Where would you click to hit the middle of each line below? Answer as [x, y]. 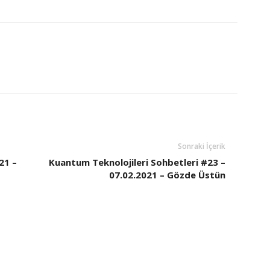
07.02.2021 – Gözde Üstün [167, 175]
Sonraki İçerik [201, 146]
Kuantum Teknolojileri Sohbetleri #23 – [137, 162]
